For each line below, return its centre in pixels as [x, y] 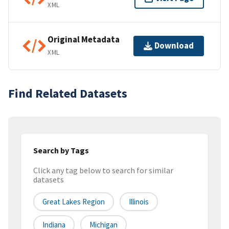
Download [174, 46]
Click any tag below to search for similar [103, 170]
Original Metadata [84, 40]
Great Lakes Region [74, 202]
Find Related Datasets [68, 93]
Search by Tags [61, 150]
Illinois [139, 202]
